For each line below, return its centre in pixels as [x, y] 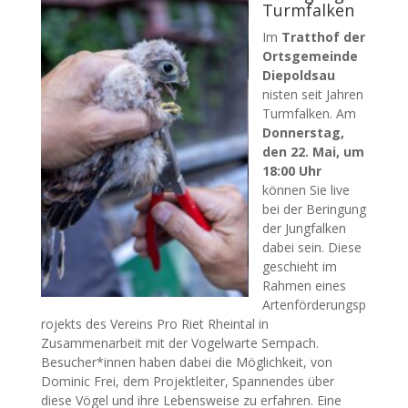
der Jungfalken [304, 228]
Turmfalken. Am [309, 113]
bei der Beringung [314, 209]
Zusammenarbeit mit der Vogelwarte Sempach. [179, 343]
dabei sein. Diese [311, 247]
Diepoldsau [298, 75]
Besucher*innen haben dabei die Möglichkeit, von [186, 362]
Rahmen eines [304, 286]
